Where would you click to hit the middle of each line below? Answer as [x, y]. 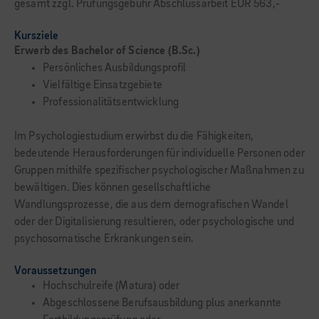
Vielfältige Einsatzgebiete [103, 85]
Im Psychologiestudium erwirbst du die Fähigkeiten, [134, 137]
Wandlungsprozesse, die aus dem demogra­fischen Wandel [151, 205]
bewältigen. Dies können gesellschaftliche [113, 188]
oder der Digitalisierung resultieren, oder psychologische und [155, 222]
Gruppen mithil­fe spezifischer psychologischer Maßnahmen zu [159, 171]
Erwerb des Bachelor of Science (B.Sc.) [107, 51]
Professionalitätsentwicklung [111, 103]
